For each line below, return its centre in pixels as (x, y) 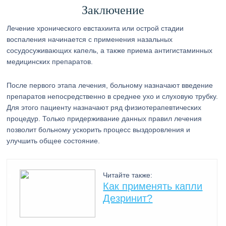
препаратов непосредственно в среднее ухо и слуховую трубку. (112, 96)
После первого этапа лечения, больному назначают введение (110, 85)
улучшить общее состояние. (53, 141)
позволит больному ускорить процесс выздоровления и (99, 130)
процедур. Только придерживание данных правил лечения (104, 119)
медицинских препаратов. (50, 62)
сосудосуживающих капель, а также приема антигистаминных (110, 50)
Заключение (113, 10)
